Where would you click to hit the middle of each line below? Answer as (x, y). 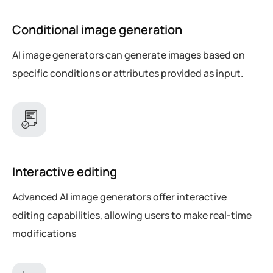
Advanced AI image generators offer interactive (119, 197)
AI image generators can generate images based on (129, 55)
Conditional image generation (97, 29)
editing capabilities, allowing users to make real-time (132, 215)
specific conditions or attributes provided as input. (128, 73)
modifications (44, 233)
